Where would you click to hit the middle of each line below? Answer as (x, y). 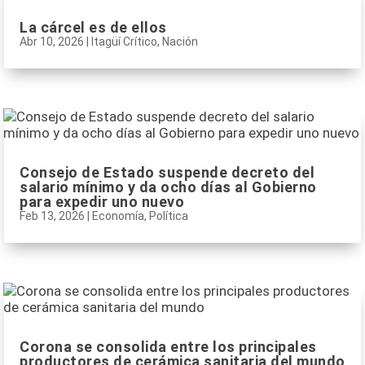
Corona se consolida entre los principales (168, 347)
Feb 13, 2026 (52, 216)
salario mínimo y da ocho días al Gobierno (168, 187)
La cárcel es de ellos (93, 27)
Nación (180, 41)
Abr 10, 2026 (52, 41)
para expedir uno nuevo (102, 202)
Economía (118, 216)
